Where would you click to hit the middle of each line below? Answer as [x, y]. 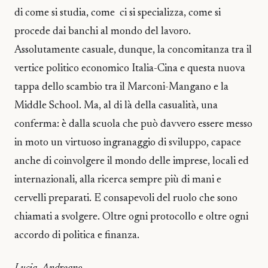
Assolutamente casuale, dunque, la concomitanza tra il [133, 51]
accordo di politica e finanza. [77, 236]
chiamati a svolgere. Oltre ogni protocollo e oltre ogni [131, 217]
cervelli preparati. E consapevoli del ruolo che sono [126, 199]
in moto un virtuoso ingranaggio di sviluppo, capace [128, 143]
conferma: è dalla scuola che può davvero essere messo [133, 125]
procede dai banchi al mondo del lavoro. [103, 32]
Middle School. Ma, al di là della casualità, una [116, 106]
